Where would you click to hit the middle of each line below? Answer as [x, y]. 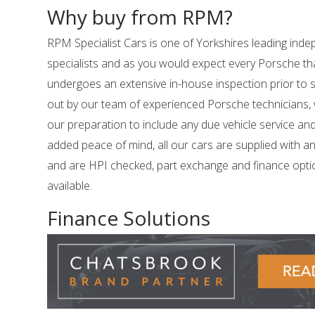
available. [70, 186]
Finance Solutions [129, 218]
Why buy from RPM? [140, 17]
